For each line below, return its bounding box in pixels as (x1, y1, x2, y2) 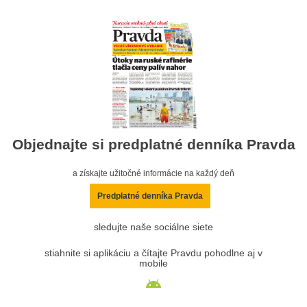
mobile (139, 258, 168, 269)
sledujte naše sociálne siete (94, 221, 213, 232)
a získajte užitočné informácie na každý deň (73, 168, 234, 178)
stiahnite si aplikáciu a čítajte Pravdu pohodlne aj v (45, 247, 262, 258)
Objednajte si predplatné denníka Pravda (12, 136, 295, 153)
